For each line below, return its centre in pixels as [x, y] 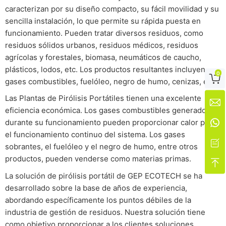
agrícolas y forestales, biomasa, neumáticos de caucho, [103, 57]
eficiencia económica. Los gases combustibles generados [108, 110]
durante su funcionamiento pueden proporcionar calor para [110, 123]
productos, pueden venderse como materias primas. [98, 159]
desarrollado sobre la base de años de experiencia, [96, 188]
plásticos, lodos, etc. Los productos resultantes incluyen [105, 69]
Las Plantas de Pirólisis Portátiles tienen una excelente [103, 98]
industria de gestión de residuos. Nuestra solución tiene [105, 212]
